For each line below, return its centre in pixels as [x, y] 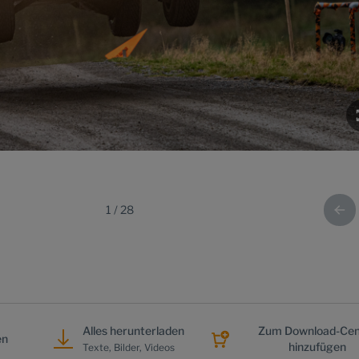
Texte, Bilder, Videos [129, 347]
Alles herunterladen [134, 330]
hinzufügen [318, 346]
